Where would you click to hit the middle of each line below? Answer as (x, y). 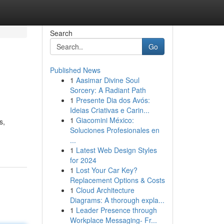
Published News (75, 70)
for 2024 (83, 160)
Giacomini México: (105, 120)
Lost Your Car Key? (106, 170)
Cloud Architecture (105, 190)
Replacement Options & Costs (117, 180)
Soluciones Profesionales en (114, 130)
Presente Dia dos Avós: (113, 100)
